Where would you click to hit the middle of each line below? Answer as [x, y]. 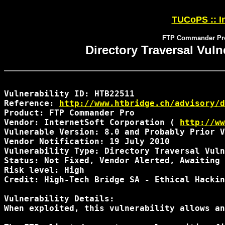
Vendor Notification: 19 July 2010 [89, 141]
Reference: [32, 103]
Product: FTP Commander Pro [69, 113]
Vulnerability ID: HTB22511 [69, 94]
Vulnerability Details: [59, 199]
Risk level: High [47, 170]
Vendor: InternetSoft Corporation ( [92, 122]
